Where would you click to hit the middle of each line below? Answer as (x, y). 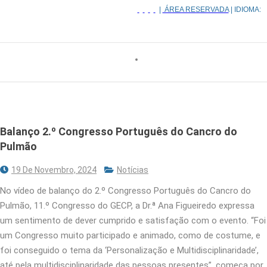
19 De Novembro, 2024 (54, 170)
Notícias (133, 170)
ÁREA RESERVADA (195, 10)
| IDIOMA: (245, 10)
